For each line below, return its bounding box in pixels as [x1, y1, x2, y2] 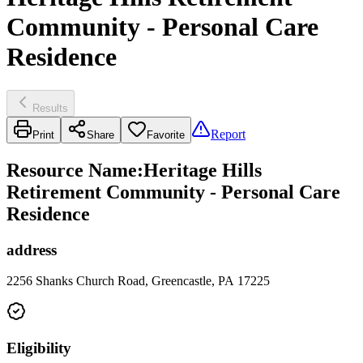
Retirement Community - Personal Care [6, 181, 340, 203]
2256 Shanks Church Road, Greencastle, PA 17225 [6, 274, 270, 288]
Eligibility [6, 340, 71, 357]
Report [211, 126, 246, 141]
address [6, 241, 57, 258]
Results [32, 101, 68, 114]
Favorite [147, 128, 185, 141]
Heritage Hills [143, 159, 262, 181]
